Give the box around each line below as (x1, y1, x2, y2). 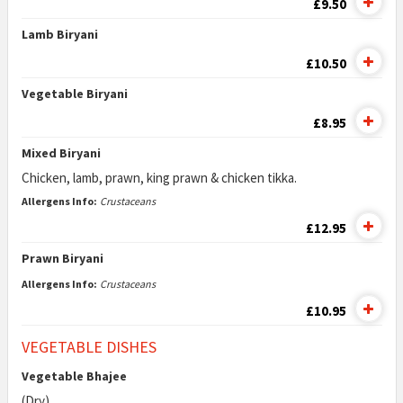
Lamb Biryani (21, 26, 98, 42)
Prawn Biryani (21, 250, 103, 266)
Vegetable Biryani (21, 85, 128, 102)
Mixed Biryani (21, 145, 101, 161)
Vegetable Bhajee (21, 368, 127, 384)
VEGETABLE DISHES (21, 336, 157, 357)
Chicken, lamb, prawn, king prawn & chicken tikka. (21, 169, 297, 186)
